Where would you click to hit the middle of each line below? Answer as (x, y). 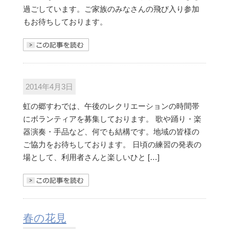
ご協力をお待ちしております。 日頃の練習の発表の (112, 144)
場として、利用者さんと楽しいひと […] (91, 157)
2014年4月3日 (49, 86)
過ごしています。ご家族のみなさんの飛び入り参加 (111, 9)
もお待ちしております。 (65, 21)
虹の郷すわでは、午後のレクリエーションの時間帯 (111, 106)
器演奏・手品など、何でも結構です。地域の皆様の (111, 131)
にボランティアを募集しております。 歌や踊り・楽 (112, 119)
